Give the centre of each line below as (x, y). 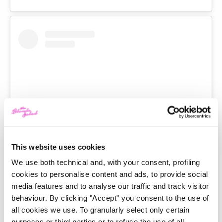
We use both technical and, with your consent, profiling (106, 163)
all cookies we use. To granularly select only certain (101, 210)
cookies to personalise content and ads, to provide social (110, 174)
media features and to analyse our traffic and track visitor (110, 186)
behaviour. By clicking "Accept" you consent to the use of (110, 198)
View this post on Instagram (111, 159)
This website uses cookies (58, 147)
